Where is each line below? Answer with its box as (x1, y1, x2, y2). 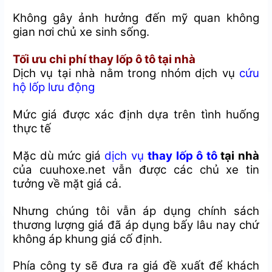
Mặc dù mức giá (13, 148, 105, 163)
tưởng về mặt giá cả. (13, 176, 122, 191)
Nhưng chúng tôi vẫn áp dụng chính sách (13, 203, 259, 218)
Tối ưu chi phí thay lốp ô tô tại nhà (13, 52, 196, 66)
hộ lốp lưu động (13, 80, 95, 94)
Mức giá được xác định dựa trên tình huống (13, 107, 259, 121)
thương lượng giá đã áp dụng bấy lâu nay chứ (13, 217, 259, 232)
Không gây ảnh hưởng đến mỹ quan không (13, 11, 259, 25)
